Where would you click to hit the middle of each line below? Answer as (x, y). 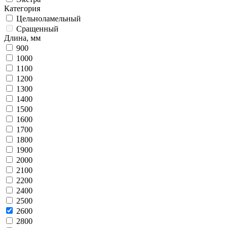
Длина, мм (22, 38)
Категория (22, 8)
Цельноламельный (49, 18)
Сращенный (37, 28)
